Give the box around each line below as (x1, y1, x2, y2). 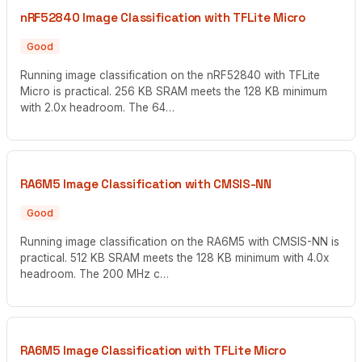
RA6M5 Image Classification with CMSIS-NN (20, 175, 271, 192)
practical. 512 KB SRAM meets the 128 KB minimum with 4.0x (20, 251, 329, 265)
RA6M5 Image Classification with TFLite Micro (20, 342, 286, 358)
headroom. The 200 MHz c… (20, 267, 169, 281)
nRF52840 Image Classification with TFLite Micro (20, 10, 305, 25)
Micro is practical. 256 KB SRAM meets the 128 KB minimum (20, 85, 327, 99)
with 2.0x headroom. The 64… (20, 101, 175, 115)
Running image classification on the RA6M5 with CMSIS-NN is (20, 235, 339, 249)
